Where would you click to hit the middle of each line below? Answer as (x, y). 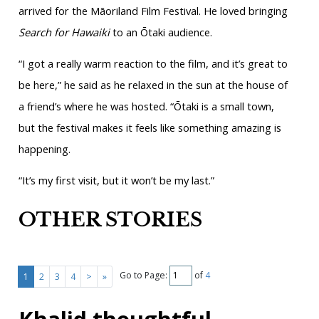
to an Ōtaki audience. (161, 32)
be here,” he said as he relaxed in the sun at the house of (153, 85)
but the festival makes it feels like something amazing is (150, 128)
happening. (44, 149)
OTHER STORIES (110, 219)
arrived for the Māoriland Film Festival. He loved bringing (153, 11)
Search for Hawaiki (64, 32)
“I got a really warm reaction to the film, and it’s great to (153, 64)
